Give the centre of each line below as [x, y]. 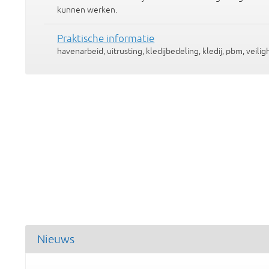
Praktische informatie [106, 38]
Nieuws [56, 239]
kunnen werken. [87, 9]
